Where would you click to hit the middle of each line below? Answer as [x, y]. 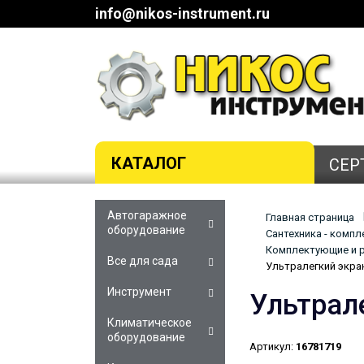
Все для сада [143, 260]
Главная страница [310, 217]
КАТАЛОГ [149, 163]
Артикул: [271, 346]
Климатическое [149, 322]
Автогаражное [147, 215]
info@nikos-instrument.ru [182, 13]
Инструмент [139, 291]
